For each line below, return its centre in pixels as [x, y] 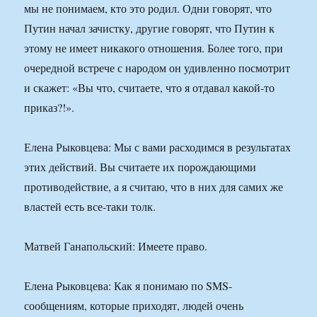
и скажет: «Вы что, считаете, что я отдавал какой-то [150, 88]
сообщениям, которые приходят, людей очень [134, 306]
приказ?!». [50, 108]
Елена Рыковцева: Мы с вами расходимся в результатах [158, 147]
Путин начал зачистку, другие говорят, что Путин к [150, 28]
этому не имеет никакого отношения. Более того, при [154, 48]
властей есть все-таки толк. [90, 207]
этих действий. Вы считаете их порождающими [140, 167]
